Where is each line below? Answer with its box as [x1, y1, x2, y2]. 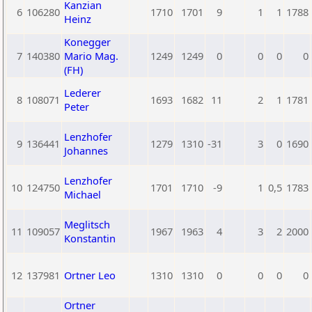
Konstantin [64, 231, 116, 245]
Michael [64, 187, 101, 201]
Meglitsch [64, 217, 110, 231]
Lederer [64, 86, 101, 100]
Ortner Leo [64, 268, 116, 282]
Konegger [64, 35, 111, 49]
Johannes [64, 143, 108, 157]
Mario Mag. [64, 49, 118, 63]
